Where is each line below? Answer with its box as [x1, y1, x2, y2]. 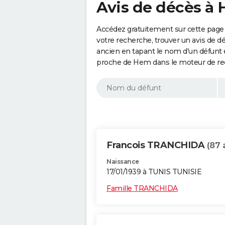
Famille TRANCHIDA [106, 184, 178, 193]
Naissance [106, 158, 139, 166]
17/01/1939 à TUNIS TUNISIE [106, 167, 201, 177]
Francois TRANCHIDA [106, 140, 207, 151]
